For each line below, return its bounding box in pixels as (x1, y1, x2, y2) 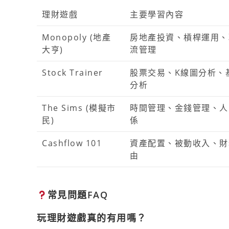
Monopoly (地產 (42, 32, 111, 43)
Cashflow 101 (42, 138, 102, 149)
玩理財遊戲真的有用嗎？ (37, 211, 147, 224)
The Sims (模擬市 (42, 102, 116, 113)
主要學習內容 (130, 9, 184, 20)
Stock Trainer (42, 67, 103, 78)
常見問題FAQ (47, 188, 108, 201)
